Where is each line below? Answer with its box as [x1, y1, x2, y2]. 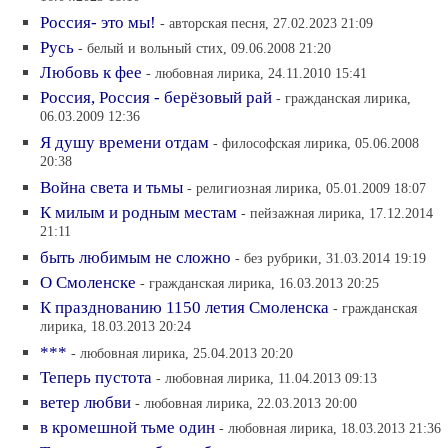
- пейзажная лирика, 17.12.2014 [241, 205, 433, 221]
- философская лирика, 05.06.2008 [213, 135, 419, 151]
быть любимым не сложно [40, 248, 231, 267]
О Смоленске [40, 273, 136, 292]
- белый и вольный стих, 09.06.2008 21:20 [78, 40, 331, 56]
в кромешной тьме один [40, 418, 215, 437]
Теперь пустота [40, 368, 152, 387]
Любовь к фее [40, 63, 142, 82]
